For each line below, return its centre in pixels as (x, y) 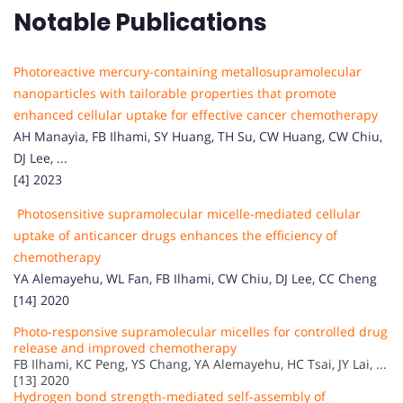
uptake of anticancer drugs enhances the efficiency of (175, 235)
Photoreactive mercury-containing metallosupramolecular (188, 71)
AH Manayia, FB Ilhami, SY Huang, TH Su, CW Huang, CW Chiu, (198, 136)
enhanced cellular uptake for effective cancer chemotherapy (196, 114)
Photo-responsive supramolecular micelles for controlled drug (201, 331)
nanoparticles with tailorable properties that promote (175, 93)
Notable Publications (142, 22)
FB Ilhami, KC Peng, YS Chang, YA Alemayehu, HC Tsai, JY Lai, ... (200, 363)
